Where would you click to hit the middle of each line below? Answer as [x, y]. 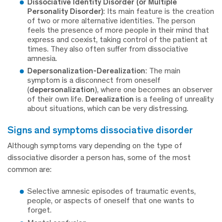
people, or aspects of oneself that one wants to [111, 201]
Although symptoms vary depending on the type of [95, 146]
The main [164, 71]
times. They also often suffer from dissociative [108, 49]
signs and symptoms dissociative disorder [103, 130]
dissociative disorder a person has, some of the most [99, 158]
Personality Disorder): [66, 11]
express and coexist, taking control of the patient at [117, 39]
